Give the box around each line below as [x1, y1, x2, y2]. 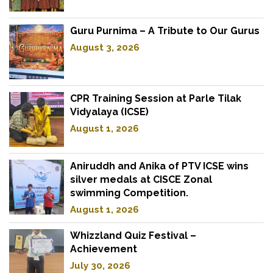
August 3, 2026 [70, 42, 140, 54]
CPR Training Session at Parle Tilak [70, 93, 241, 105]
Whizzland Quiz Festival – [70, 230, 196, 242]
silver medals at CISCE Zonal [70, 174, 212, 186]
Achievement [70, 243, 137, 255]
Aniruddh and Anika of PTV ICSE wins [70, 160, 249, 172]
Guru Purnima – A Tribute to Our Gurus [70, 25, 260, 37]
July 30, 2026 [70, 260, 130, 272]
